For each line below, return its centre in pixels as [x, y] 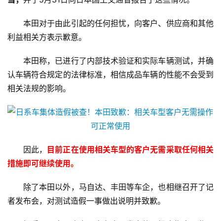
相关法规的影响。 [39, 88]
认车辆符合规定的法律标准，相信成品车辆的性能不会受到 [110, 74]
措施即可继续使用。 [43, 163]
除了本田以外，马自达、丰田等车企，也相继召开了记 [118, 187]
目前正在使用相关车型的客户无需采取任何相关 [130, 149]
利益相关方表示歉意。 [47, 37]
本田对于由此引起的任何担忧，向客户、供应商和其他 [118, 23]
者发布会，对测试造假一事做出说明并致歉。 [86, 201]
